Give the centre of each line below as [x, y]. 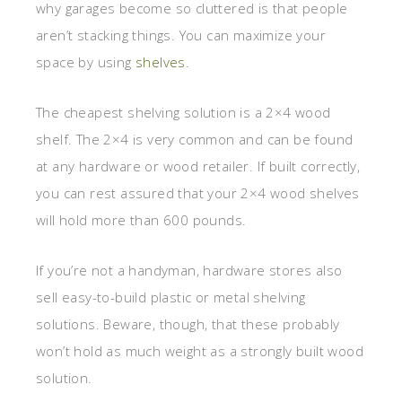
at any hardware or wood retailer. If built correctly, [198, 166]
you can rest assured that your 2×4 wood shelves [198, 193]
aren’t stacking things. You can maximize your [181, 35]
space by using [86, 62]
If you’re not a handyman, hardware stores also [189, 271]
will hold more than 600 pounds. [141, 220]
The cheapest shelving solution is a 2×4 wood [184, 113]
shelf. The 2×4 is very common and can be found [195, 140]
